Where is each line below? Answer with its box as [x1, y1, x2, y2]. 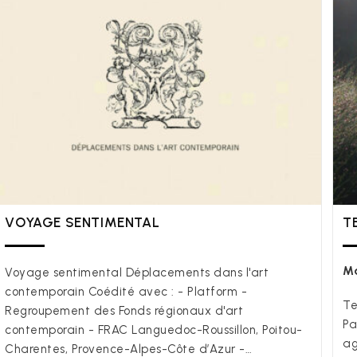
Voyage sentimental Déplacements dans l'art [5, 265, 269, 280]
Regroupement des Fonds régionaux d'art [5, 304, 244, 319]
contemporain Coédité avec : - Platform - [5, 284, 248, 300]
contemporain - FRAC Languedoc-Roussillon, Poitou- [5, 323, 303, 338]
